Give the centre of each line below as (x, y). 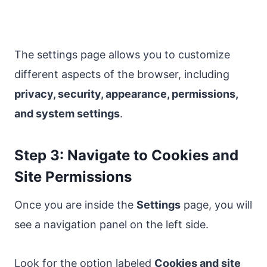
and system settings (67, 113)
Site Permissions (73, 176)
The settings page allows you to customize (122, 54)
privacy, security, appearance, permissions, (126, 94)
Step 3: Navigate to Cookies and (126, 155)
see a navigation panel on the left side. (111, 224)
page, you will (216, 204)
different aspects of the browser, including (122, 74)
